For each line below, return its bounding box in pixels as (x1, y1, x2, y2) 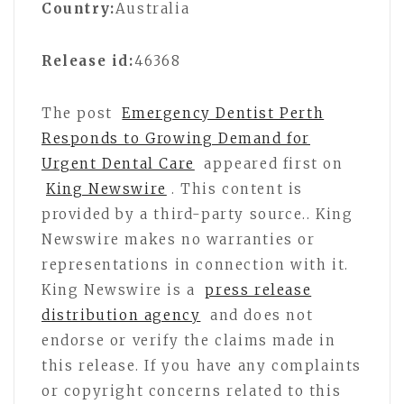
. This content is (170, 179, 304, 197)
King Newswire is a (41, 280, 201, 298)
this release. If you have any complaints (41, 356, 363, 374)
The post (41, 104, 118, 122)
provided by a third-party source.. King (41, 205, 353, 223)
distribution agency (41, 306, 201, 324)
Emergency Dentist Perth (122, 104, 325, 122)
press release (205, 280, 312, 298)
